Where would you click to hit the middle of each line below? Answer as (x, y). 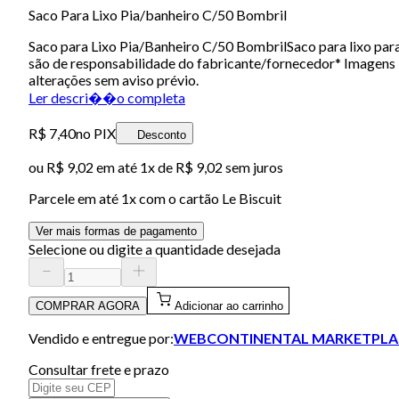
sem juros (253, 167)
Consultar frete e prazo (99, 369)
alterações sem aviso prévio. (114, 79)
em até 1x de (133, 167)
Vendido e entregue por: (101, 338)
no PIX (96, 133)
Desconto (162, 134)
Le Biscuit (252, 198)
